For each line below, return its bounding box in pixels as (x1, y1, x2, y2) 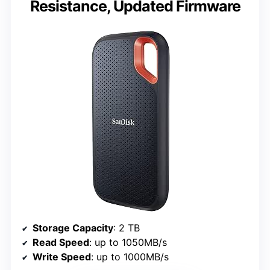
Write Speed (33, 250, 91, 263)
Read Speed (33, 236, 89, 248)
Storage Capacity (33, 221, 113, 234)
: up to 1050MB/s (89, 236, 167, 248)
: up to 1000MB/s (91, 250, 169, 263)
